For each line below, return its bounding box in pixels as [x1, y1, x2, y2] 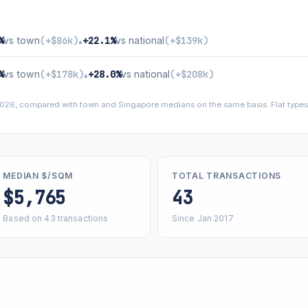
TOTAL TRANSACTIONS [172, 170, 281, 181]
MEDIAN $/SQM [3, 170, 74, 181]
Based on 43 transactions [3, 212, 109, 223]
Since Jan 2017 [172, 212, 234, 223]
